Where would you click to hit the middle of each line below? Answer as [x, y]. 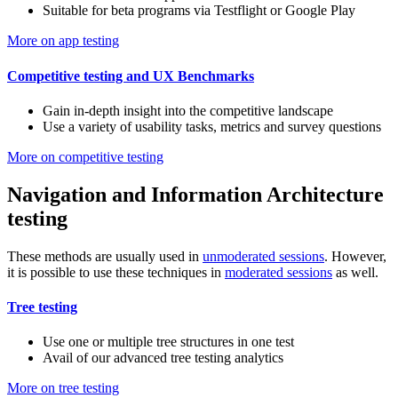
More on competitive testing [85, 156]
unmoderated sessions [263, 256]
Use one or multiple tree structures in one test [168, 342]
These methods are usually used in [105, 256]
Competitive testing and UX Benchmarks [131, 76]
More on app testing [63, 41]
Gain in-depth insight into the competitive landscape [188, 110]
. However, [355, 256]
